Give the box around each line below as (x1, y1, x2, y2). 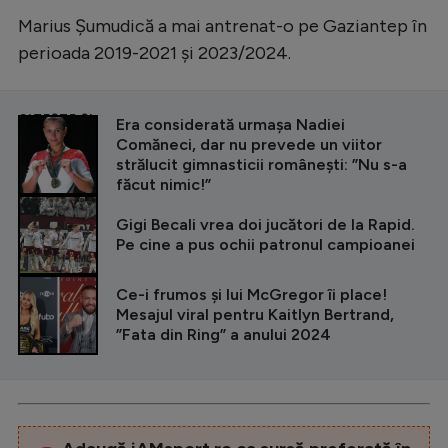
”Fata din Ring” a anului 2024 (116, 324, 331, 344)
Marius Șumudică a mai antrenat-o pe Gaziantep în (18, 14, 427, 37)
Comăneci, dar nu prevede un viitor (116, 134, 382, 154)
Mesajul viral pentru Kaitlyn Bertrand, (116, 304, 394, 324)
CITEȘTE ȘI (18, 110, 94, 125)
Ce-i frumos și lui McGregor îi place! (116, 284, 387, 304)
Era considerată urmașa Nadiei (116, 114, 345, 134)
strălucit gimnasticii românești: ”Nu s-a (116, 154, 407, 174)
